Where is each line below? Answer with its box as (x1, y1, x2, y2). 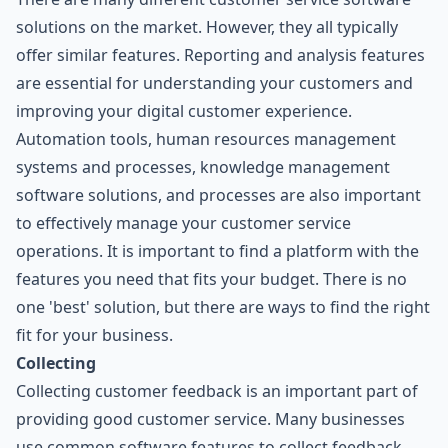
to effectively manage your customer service (16, 211, 351, 234)
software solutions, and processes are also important (16, 183, 421, 206)
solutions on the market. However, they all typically (16, 15, 398, 38)
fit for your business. (16, 323, 173, 346)
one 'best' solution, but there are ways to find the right (16, 295, 430, 318)
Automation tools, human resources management (16, 127, 396, 150)
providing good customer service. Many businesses (16, 407, 405, 430)
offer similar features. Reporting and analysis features (16, 43, 425, 66)
